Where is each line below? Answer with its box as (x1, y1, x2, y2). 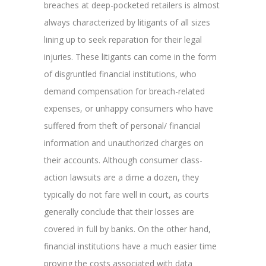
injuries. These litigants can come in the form (44, 50, 217, 62)
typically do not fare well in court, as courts (44, 188, 209, 200)
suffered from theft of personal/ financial (44, 119, 201, 131)
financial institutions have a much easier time (44, 240, 217, 252)
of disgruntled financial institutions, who (44, 68, 197, 80)
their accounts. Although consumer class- (44, 154, 202, 166)
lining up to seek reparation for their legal (44, 33, 202, 45)
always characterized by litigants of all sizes (44, 16, 210, 28)
